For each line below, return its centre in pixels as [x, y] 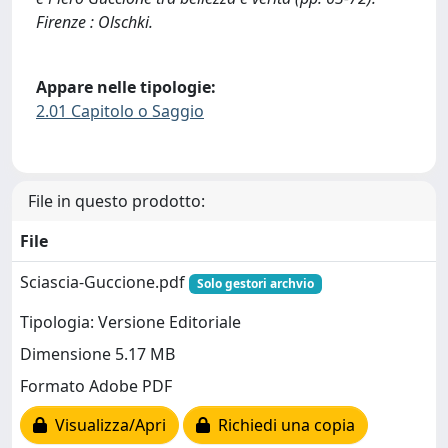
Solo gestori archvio [255, 283]
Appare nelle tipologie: [126, 87]
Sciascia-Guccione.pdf [104, 281]
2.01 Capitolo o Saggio [120, 111]
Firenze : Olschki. [94, 21]
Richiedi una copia [282, 424]
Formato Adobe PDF [96, 385]
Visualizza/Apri [106, 424]
